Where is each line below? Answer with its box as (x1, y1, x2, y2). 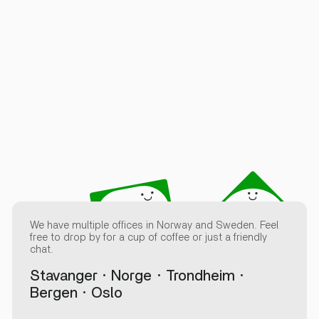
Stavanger (29, 268, 98, 283)
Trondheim (165, 268, 235, 283)
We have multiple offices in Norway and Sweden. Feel (29, 219, 278, 231)
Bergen (29, 285, 78, 300)
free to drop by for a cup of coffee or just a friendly (29, 231, 267, 243)
